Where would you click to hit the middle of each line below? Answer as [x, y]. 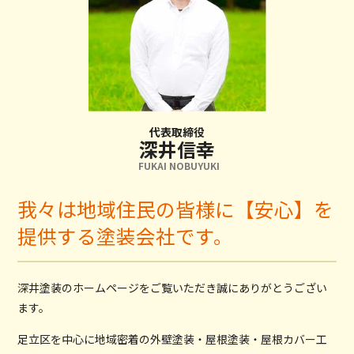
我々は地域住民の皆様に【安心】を [176, 209]
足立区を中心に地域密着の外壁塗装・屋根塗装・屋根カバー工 [173, 339]
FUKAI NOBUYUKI [179, 166]
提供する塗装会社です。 [126, 236]
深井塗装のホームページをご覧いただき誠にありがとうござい [173, 288]
